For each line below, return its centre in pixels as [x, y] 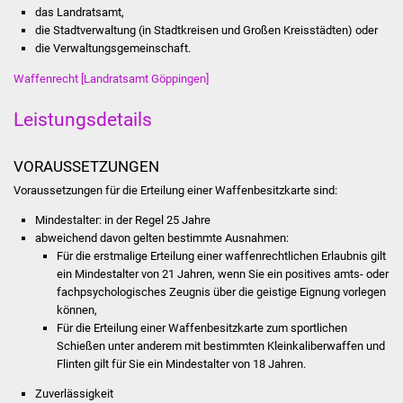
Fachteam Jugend [268, 220]
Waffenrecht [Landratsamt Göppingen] [111, 78]
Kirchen [237, 94]
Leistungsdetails [82, 119]
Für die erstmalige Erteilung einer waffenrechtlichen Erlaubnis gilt [222, 255]
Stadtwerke [235, 327]
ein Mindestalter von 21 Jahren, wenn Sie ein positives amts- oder [223, 273]
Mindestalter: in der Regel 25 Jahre [122, 219]
